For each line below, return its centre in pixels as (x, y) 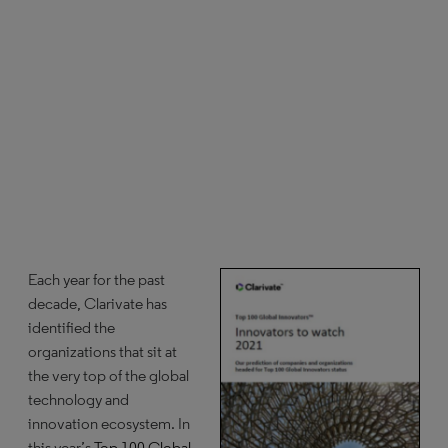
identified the (71, 327)
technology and (78, 399)
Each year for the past (96, 279)
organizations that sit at (102, 351)
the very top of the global (108, 375)
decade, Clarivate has (97, 303)
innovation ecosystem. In (109, 423)
